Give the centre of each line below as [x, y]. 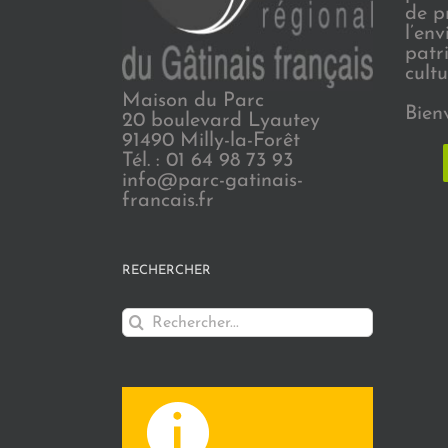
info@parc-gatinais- [212, 181]
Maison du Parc [193, 101]
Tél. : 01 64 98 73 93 [207, 161]
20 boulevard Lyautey [221, 121]
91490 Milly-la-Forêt [211, 141]
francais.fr [168, 201]
